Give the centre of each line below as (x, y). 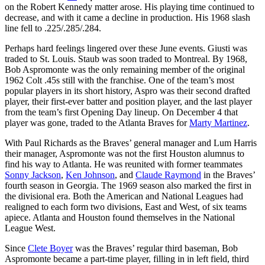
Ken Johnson (90, 174)
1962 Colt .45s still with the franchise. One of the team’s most (119, 80)
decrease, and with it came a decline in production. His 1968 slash (127, 17)
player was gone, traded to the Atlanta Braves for (97, 122)
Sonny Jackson (33, 174)
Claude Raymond (168, 174)
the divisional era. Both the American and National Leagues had (124, 196)
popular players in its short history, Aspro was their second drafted (127, 91)
